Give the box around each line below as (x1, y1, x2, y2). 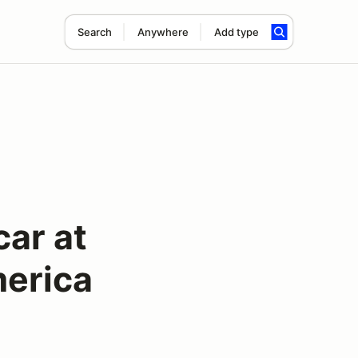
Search (77, 26, 112, 38)
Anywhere (137, 26, 189, 38)
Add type (213, 26, 259, 38)
